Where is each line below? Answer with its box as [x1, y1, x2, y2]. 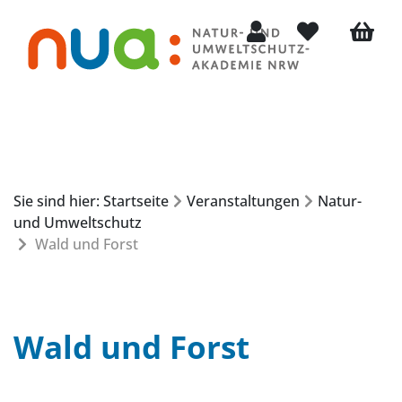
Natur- [318, 191, 362, 211]
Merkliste [296, 47, 353, 64]
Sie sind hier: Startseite [13, 191, 169, 211]
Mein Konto [246, 47, 315, 64]
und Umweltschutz [13, 213, 142, 232]
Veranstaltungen [187, 191, 300, 211]
